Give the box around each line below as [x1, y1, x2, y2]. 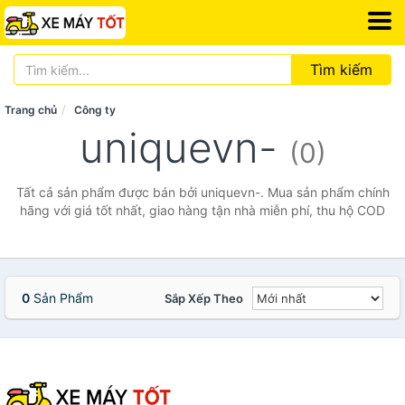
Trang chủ [5, 103, 57, 117]
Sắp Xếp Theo [165, 291, 243, 306]
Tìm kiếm [310, 61, 372, 79]
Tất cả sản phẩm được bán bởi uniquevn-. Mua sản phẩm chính [15, 184, 390, 200]
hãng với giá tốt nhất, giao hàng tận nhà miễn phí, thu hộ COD [20, 202, 385, 218]
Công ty [74, 103, 116, 117]
